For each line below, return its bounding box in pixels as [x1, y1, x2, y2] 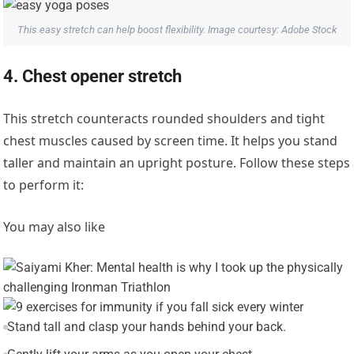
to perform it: [3, 176, 85, 194]
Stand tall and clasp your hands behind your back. [6, 319, 286, 335]
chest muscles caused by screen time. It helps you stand [3, 132, 338, 150]
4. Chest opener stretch [3, 66, 183, 87]
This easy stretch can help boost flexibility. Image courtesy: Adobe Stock [17, 24, 337, 36]
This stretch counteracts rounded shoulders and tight [3, 110, 326, 128]
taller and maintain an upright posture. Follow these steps [3, 154, 351, 172]
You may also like [3, 218, 106, 236]
